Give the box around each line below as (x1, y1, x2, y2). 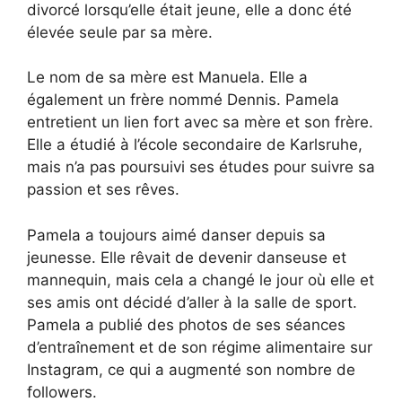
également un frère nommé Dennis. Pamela (27, 91, 339, 109)
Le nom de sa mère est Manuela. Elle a (27, 68, 308, 87)
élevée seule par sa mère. (27, 22, 213, 41)
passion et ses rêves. (27, 180, 179, 199)
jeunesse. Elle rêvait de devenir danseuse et (27, 248, 346, 267)
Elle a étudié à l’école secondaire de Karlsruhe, (27, 135, 363, 154)
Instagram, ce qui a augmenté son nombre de (27, 360, 355, 379)
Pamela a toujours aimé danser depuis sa (27, 225, 326, 244)
